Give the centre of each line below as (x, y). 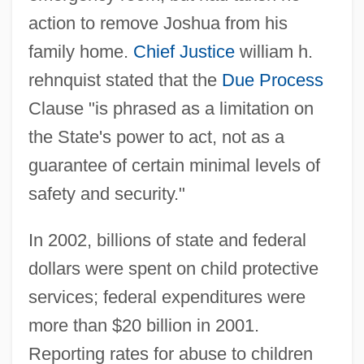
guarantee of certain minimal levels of (174, 165)
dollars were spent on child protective (173, 268)
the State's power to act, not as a (156, 136)
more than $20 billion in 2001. (143, 325)
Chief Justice (184, 51)
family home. (80, 51)
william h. (273, 51)
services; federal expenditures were (167, 297)
